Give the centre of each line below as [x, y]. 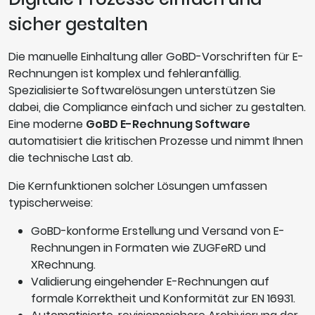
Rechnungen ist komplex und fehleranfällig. [125, 74]
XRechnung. [63, 265]
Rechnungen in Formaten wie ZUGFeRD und [148, 248]
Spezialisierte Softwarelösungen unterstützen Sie [142, 91]
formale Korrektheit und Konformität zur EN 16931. [163, 299]
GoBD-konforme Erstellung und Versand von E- [158, 231]
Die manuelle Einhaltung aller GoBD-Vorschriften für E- [156, 57]
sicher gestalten [78, 25]
